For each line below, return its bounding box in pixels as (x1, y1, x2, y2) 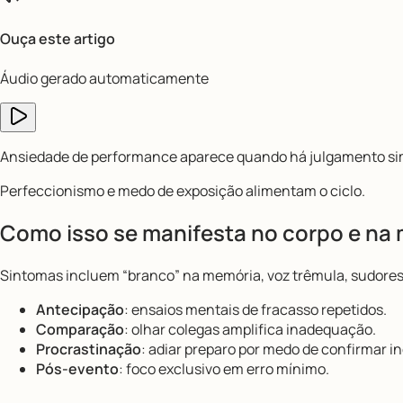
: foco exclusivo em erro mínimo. (119, 359, 329, 380)
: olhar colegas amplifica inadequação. (124, 319, 376, 340)
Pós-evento (36, 359, 119, 380)
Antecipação (36, 300, 124, 320)
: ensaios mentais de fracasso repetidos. (124, 300, 387, 320)
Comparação (36, 319, 124, 340)
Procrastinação (36, 339, 141, 360)
